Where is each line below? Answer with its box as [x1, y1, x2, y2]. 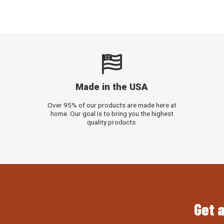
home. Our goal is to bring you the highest [50, 109, 173, 117]
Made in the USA [75, 81, 148, 93]
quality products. [86, 117, 137, 126]
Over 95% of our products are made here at [47, 100, 176, 109]
